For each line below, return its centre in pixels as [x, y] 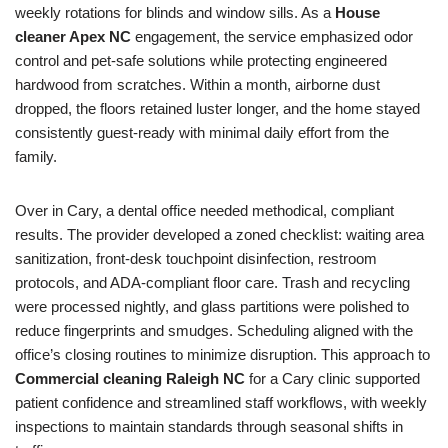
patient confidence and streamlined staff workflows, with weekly [221, 402]
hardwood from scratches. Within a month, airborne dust [197, 84]
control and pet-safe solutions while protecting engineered [201, 60]
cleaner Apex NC [73, 36]
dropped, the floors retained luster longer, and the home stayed [217, 108]
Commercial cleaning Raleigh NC [130, 378]
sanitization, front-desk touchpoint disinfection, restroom [196, 258]
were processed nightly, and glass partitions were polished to [212, 306]
